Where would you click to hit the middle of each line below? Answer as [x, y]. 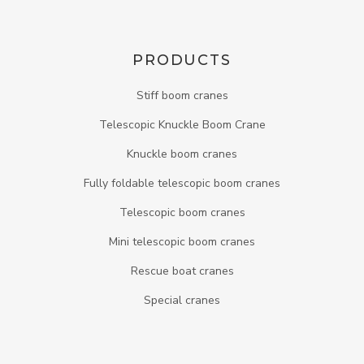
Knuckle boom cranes [182, 154]
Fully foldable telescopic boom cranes [182, 184]
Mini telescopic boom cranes [182, 242]
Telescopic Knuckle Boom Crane [182, 125]
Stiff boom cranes [182, 96]
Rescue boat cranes [182, 271]
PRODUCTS [182, 61]
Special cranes [182, 301]
